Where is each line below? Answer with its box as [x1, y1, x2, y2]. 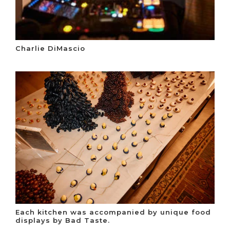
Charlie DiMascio [15, 44, 85, 53]
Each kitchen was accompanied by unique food [15, 208, 211, 217]
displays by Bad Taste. [15, 216, 110, 225]
